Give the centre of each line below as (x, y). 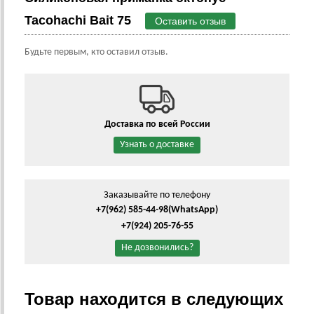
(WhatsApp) (193, 210)
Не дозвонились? (157, 248)
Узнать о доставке (157, 145)
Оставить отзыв (190, 21)
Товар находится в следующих (154, 299)
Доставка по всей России (157, 124)
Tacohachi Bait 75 (78, 20)
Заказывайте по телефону (157, 195)
